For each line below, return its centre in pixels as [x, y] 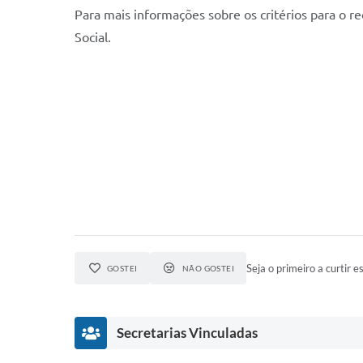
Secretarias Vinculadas [187, 333]
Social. [93, 37]
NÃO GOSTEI [208, 268]
